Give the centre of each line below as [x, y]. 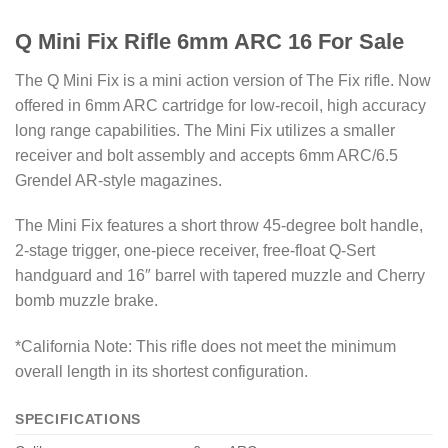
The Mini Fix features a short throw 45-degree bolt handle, [219, 226]
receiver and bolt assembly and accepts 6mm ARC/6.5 [206, 155]
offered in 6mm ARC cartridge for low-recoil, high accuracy [220, 105]
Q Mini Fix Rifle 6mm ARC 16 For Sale [209, 42]
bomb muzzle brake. [86, 301]
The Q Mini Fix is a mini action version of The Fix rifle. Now [223, 80]
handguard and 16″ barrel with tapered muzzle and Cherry [220, 276]
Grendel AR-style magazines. [118, 180]
